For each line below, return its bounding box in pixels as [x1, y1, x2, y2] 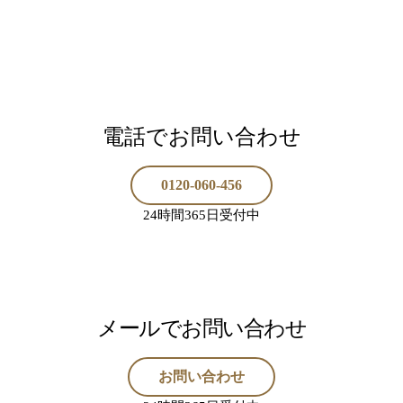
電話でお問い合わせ [102, 125, 301, 149]
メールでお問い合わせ [97, 317, 306, 341]
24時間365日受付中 [143, 208, 260, 223]
